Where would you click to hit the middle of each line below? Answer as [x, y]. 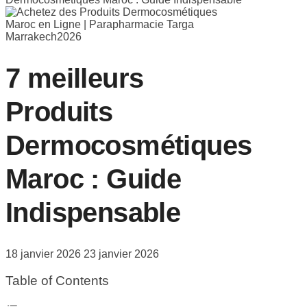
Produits [59, 111]
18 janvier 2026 [43, 254]
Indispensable [93, 212]
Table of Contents [57, 280]
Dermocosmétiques [129, 145]
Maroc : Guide [94, 179]
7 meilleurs [75, 78]
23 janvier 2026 [121, 254]
